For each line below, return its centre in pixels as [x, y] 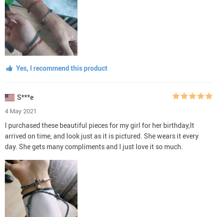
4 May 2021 [21, 111]
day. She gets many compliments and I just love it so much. [94, 146]
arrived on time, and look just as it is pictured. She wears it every [102, 136]
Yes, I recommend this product [61, 68]
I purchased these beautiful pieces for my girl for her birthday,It [100, 125]
